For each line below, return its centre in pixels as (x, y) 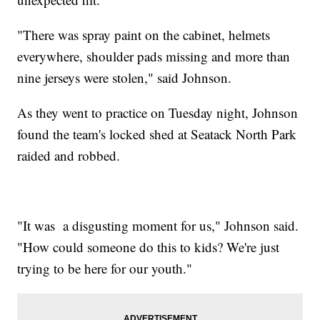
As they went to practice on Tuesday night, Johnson (158, 113)
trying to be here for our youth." (105, 269)
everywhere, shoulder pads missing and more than (154, 56)
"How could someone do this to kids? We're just (149, 247)
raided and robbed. (69, 156)
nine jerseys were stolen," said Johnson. (125, 78)
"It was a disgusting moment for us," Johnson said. (158, 226)
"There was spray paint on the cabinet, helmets (144, 35)
